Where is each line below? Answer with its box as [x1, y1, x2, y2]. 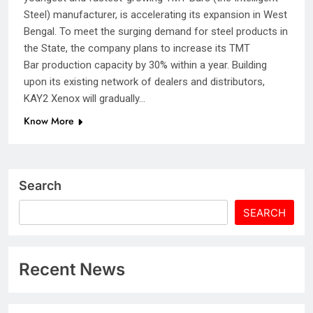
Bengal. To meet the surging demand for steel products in [24, 24, 288, 38]
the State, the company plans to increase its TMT [24, 41, 250, 54]
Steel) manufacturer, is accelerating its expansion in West [24, 8, 287, 21]
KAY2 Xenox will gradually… [24, 92, 145, 105]
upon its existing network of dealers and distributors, [24, 75, 265, 88]
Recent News [19, 259, 125, 279]
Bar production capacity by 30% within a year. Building [24, 58, 267, 71]
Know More [24, 113, 74, 128]
